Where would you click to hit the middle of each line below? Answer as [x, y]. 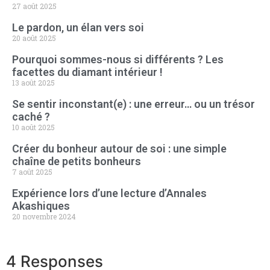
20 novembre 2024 [44, 216]
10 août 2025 [33, 127]
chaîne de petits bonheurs [77, 161]
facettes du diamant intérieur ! [87, 72]
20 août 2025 [34, 38]
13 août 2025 [33, 82]
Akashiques [41, 206]
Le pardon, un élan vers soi [78, 27]
